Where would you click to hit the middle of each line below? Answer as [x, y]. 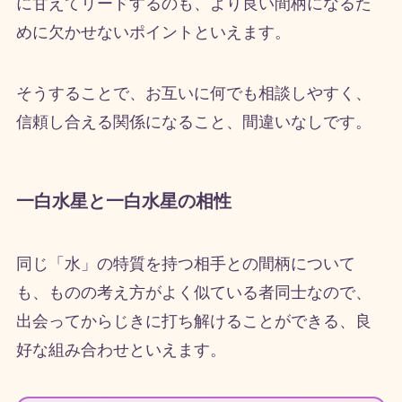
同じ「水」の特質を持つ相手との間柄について [185, 263]
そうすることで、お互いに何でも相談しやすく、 [193, 94]
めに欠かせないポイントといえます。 [153, 33]
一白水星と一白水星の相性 [123, 201]
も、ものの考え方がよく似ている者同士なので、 [193, 292]
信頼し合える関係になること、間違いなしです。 [193, 122]
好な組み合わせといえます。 [121, 350]
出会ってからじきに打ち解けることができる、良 [193, 321]
